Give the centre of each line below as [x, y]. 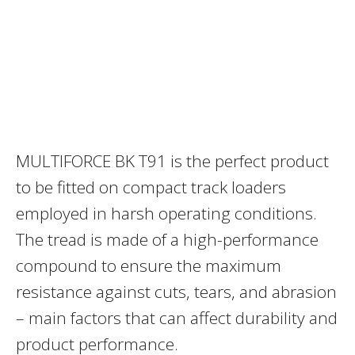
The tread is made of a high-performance [167, 240]
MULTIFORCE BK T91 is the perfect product [172, 161]
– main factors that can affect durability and [177, 318]
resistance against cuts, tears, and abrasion [176, 292]
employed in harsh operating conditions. [166, 214]
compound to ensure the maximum [149, 266]
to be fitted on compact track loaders [151, 187]
